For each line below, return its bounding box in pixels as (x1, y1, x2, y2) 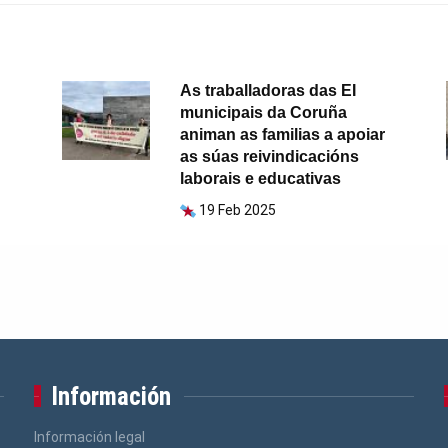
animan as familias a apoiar (180, 126, 386, 144)
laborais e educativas (180, 170, 342, 188)
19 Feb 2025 (199, 202, 277, 219)
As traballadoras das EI (180, 82, 357, 100)
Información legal (33, 429, 145, 446)
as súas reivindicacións (180, 148, 360, 166)
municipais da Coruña (180, 104, 348, 122)
